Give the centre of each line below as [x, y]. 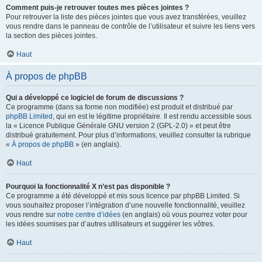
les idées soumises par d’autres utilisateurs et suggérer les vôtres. [110, 224]
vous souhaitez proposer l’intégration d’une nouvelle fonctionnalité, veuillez [125, 205]
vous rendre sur [32, 215]
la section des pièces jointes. [51, 36]
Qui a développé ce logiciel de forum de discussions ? [95, 98]
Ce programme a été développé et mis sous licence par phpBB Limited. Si [123, 196]
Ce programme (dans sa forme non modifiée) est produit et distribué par [119, 107]
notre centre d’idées [89, 215]
